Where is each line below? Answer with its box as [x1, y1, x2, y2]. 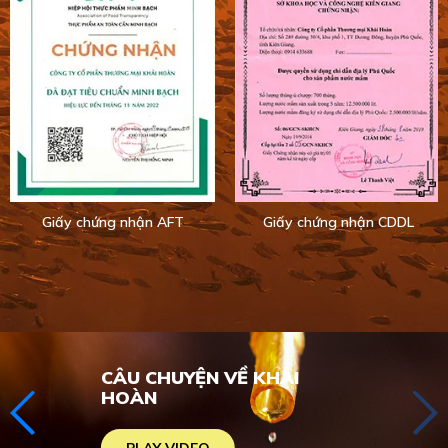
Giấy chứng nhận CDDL [262, 212, 414, 231]
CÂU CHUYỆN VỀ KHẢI [100, 366, 299, 390]
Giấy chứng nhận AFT [41, 212, 184, 231]
